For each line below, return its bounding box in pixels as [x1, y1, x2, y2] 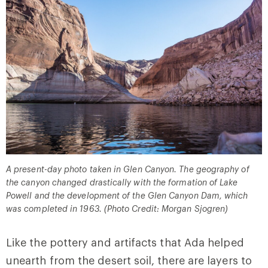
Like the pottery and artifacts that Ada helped [6, 235, 244, 249]
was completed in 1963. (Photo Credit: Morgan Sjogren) [6, 203, 229, 214]
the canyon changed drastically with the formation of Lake [6, 176, 238, 187]
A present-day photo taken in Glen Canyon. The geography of [6, 163, 249, 174]
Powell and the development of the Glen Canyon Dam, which [6, 190, 248, 200]
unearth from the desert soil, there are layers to [6, 253, 252, 267]
